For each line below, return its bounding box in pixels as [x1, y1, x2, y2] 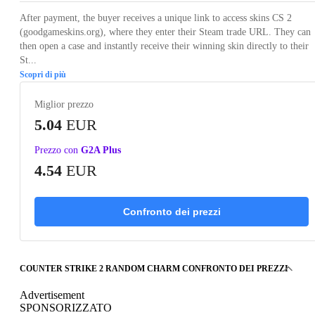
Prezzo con [34, 144, 78, 155]
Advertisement [20, 288, 84, 301]
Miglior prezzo [34, 98, 94, 110]
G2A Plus [81, 144, 121, 155]
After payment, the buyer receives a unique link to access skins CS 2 [20, 12, 292, 23]
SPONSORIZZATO [20, 301, 112, 314]
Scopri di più [20, 69, 66, 79]
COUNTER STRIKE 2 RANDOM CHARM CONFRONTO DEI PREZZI [20, 263, 288, 274]
